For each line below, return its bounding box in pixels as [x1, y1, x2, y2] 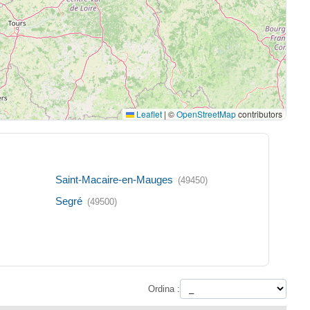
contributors [236, 108, 283, 120]
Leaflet [134, 108, 163, 120]
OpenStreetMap [176, 108, 237, 120]
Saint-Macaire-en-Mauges [55, 174, 174, 185]
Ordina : [148, 283, 181, 294]
